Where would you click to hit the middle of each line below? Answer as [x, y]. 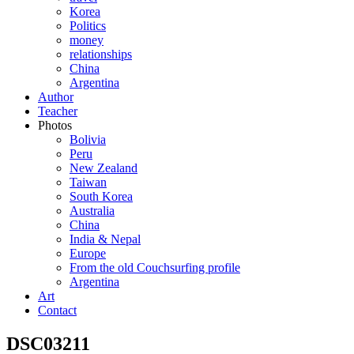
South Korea [101, 196]
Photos [55, 125]
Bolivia [88, 139]
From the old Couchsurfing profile [155, 267]
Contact [57, 310]
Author [56, 97]
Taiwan [88, 182]
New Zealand [104, 168]
